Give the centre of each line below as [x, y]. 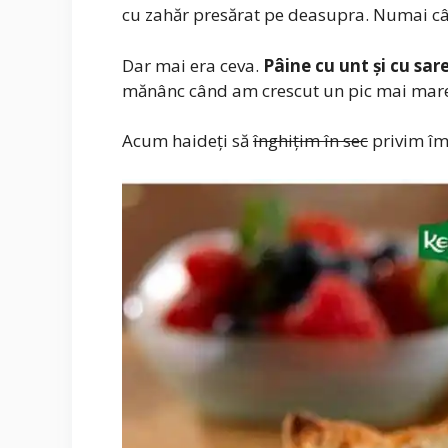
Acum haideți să [187, 141]
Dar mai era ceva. [192, 65]
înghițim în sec [310, 141]
